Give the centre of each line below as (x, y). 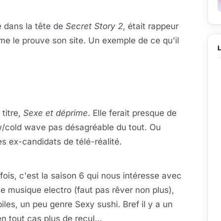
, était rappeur (151, 26)
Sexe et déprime (55, 113)
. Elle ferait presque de (132, 113)
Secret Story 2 (94, 26)
